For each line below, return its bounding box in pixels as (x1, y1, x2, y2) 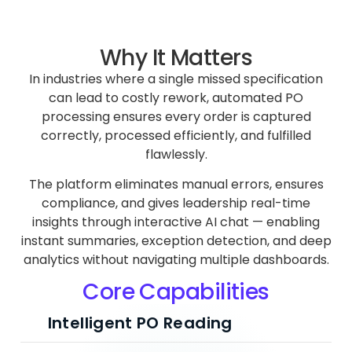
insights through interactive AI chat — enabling (32, 213, 320, 231)
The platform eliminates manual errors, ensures (28, 175, 324, 193)
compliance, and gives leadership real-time (42, 194, 310, 212)
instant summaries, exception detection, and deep (20, 232, 332, 250)
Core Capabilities (82, 277, 269, 308)
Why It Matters (99, 42, 253, 73)
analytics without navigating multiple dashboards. (23, 251, 329, 269)
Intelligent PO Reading (47, 312, 233, 335)
